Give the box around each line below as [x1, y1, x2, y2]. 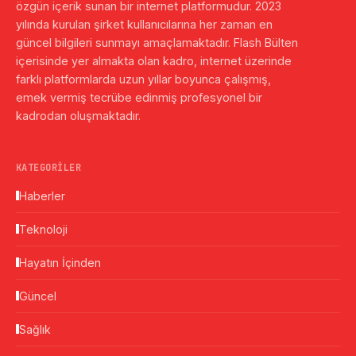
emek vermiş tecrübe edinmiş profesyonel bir [16, 91, 262, 105]
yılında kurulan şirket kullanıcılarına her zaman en [16, 17, 273, 32]
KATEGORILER [16, 161, 82, 174]
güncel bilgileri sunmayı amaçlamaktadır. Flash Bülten [16, 36, 298, 50]
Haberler [19, 188, 65, 203]
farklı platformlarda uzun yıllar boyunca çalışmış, [16, 72, 271, 87]
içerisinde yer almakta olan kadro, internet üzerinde [16, 54, 292, 68]
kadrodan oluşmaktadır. [16, 109, 141, 123]
